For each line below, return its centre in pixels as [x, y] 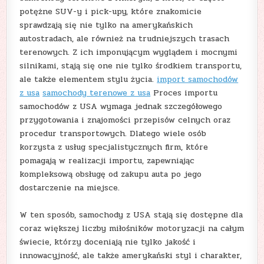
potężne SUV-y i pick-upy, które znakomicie [111, 12]
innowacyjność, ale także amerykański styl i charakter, [131, 256]
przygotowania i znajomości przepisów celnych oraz [125, 120]
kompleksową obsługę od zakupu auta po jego [111, 174]
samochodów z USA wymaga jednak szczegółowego [121, 107]
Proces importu [184, 93]
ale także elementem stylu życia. [88, 80]
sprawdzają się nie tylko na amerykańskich [106, 25]
